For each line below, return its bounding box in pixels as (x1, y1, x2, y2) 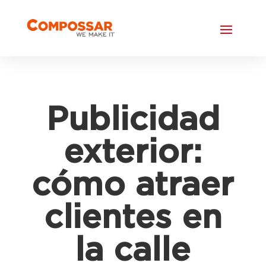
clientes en (43, 202, 222, 235)
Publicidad (46, 104, 220, 137)
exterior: (64, 137, 202, 170)
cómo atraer (31, 169, 235, 202)
